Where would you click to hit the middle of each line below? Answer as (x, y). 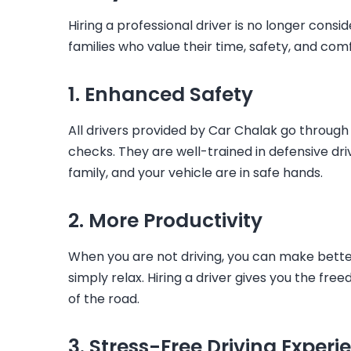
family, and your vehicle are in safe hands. (195, 172)
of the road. (104, 299)
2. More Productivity (165, 220)
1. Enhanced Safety (161, 94)
